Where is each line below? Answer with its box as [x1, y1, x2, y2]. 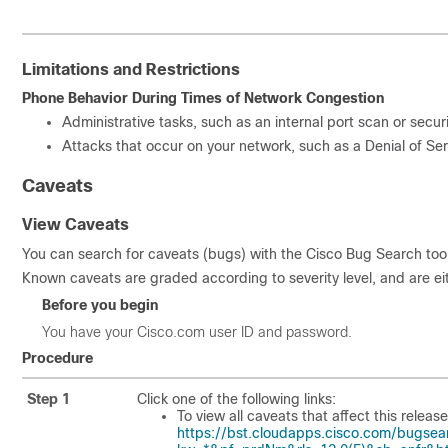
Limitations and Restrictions [22, 60, 240, 78]
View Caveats [22, 215, 129, 233]
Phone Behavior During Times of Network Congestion [22, 89, 384, 106]
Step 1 [27, 390, 70, 407]
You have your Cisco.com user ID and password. [42, 323, 352, 340]
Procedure [22, 349, 93, 366]
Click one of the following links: [137, 390, 336, 407]
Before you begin [42, 296, 158, 313]
